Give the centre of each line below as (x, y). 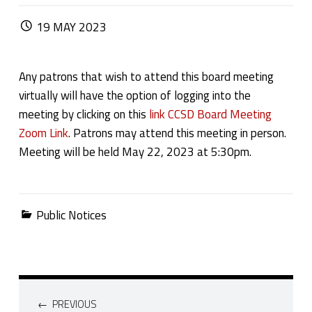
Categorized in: (41, 206)
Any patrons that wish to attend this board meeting (146, 77)
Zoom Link (43, 133)
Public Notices (72, 215)
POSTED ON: (46, 18)
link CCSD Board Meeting (210, 115)
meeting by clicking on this (84, 115)
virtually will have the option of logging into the (134, 96)
